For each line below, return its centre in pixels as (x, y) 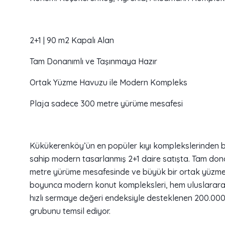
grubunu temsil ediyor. (70, 211)
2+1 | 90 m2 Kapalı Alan (72, 40)
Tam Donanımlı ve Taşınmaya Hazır (93, 62)
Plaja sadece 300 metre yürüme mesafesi (106, 104)
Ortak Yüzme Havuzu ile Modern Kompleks (108, 83)
